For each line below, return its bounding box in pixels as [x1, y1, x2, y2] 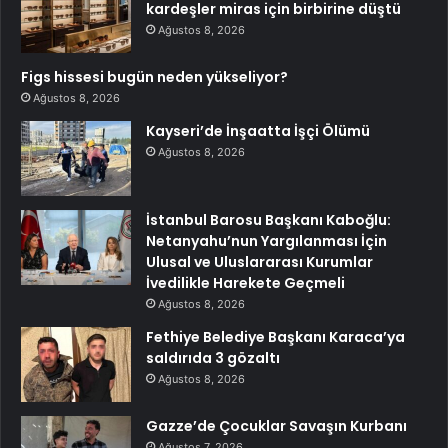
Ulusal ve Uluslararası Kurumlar [146, 252, 373, 273]
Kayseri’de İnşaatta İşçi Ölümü [146, 121, 370, 142]
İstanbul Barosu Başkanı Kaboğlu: [146, 210, 391, 231]
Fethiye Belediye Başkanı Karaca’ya [146, 327, 405, 348]
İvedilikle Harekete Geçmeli [146, 273, 345, 294]
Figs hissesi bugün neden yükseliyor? [21, 67, 288, 88]
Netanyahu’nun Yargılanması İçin [146, 231, 387, 252]
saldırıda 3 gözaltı [146, 348, 280, 369]
